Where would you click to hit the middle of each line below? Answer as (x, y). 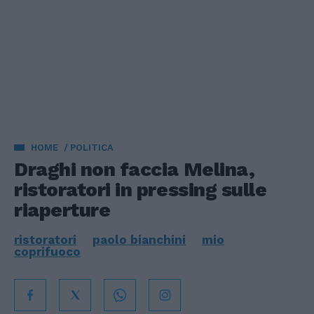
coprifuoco (47, 252)
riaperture (62, 210)
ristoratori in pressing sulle (141, 190)
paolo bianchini (139, 240)
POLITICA (92, 148)
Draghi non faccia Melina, (135, 169)
